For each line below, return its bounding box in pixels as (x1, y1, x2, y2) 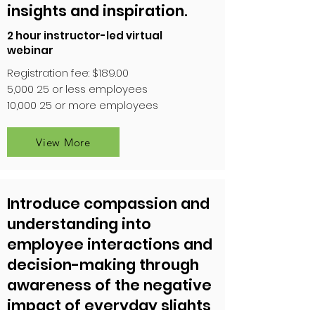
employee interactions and (7, 234, 212, 255)
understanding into (7, 214, 151, 235)
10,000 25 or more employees (7, 98, 158, 113)
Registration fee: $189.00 (7, 65, 129, 81)
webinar (7, 43, 53, 58)
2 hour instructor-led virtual (7, 28, 162, 44)
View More (36, 135, 91, 149)
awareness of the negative (7, 275, 212, 296)
